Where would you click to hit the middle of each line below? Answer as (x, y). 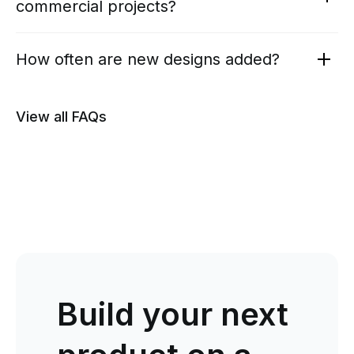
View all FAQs (61, 117)
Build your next (173, 314)
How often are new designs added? (148, 59)
